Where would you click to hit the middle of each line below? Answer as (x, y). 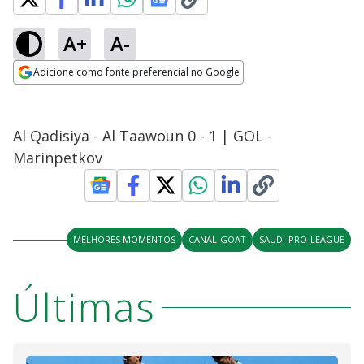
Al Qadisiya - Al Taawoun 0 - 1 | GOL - (143, 136)
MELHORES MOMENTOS (124, 239)
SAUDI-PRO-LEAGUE (302, 239)
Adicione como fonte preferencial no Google (136, 72)
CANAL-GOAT (217, 239)
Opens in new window (79, 94)
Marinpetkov (58, 158)
